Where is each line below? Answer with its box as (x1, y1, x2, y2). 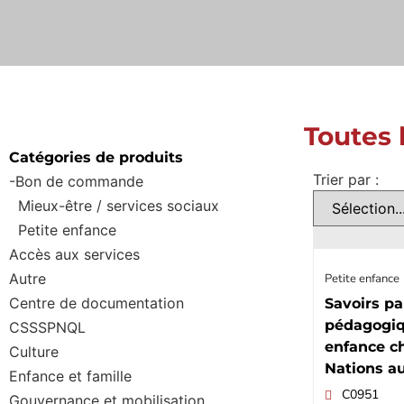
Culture (9, 343, 59, 362)
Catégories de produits (9, 149, 183, 167)
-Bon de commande (9, 172, 143, 191)
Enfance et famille (9, 367, 132, 386)
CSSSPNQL (9, 318, 86, 337)
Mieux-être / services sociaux (18, 197, 219, 216)
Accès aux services (9, 245, 140, 264)
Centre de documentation (9, 294, 184, 313)
